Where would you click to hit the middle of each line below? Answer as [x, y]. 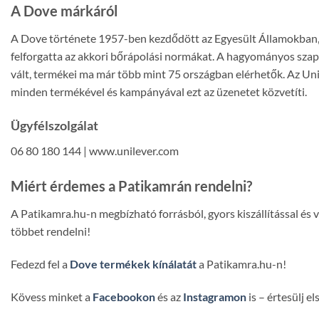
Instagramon [215, 296]
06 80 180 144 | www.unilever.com [95, 151]
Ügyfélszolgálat [54, 126]
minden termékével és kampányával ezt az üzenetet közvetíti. [159, 92]
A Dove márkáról [64, 11]
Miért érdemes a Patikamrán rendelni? [131, 185]
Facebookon [124, 296]
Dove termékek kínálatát [133, 263]
